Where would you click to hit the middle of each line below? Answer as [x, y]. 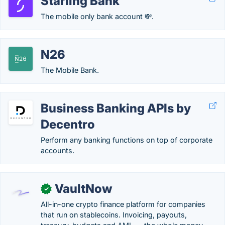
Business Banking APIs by [116, 108]
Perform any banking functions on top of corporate [127, 140]
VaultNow [83, 189]
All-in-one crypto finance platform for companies [123, 204]
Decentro [68, 124]
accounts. [58, 150]
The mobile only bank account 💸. [97, 16]
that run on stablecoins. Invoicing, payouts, [114, 215]
